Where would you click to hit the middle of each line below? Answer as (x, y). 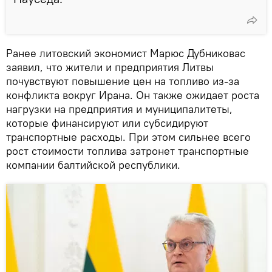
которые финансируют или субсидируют (107, 123)
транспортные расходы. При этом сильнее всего (128, 137)
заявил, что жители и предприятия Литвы (110, 67)
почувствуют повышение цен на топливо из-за (123, 81)
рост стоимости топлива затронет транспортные (127, 151)
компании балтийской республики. (93, 165)
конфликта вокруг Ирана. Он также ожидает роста (133, 95)
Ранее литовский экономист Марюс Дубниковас (126, 53)
